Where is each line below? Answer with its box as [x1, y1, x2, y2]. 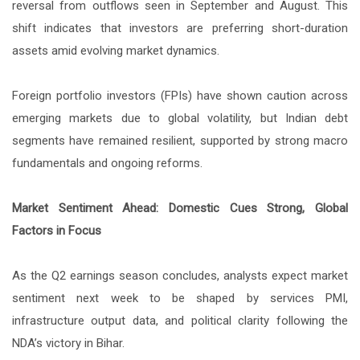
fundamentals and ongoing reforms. [12, 155, 202, 170]
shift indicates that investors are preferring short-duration [12, 20, 348, 35]
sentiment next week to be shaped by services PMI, [12, 290, 348, 305]
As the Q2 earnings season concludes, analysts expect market [12, 268, 348, 283]
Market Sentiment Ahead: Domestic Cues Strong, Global [12, 200, 348, 215]
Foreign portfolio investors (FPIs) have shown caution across [12, 88, 348, 103]
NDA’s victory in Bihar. [12, 335, 125, 350]
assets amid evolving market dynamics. [12, 43, 219, 58]
